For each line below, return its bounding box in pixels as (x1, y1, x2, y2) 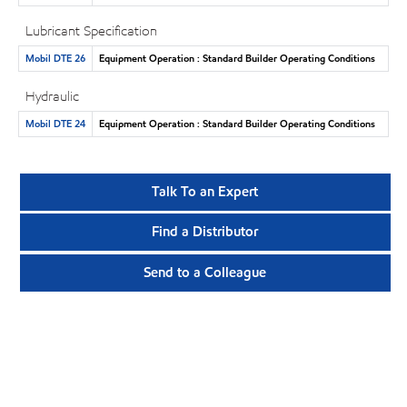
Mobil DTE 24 (25, 115, 85, 131)
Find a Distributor (152, 223, 259, 242)
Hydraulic (25, 87, 80, 105)
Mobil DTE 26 (25, 50, 85, 65)
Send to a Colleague (144, 263, 267, 282)
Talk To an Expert (152, 183, 259, 202)
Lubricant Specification (25, 22, 158, 40)
